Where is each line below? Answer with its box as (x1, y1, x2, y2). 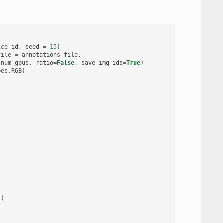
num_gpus (1, 59, 29, 66)
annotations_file (22, 51, 78, 58)
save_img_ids (81, 59, 123, 66)
